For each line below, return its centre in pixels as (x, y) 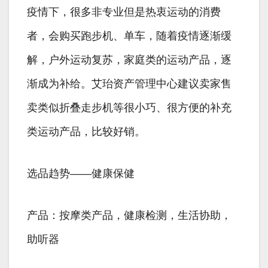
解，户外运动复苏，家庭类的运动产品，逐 (129, 60)
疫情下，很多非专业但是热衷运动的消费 (124, 12)
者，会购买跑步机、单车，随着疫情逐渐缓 (129, 36)
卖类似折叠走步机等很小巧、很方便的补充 (129, 108)
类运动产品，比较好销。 (86, 132)
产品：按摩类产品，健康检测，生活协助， (129, 216)
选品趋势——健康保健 (81, 174)
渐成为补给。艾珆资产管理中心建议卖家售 (129, 84)
